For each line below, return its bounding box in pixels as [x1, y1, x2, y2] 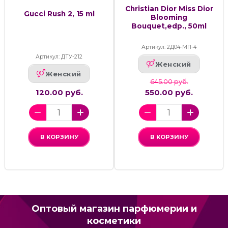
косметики [87, 215, 141, 226]
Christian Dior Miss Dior [125, 5, 213, 13]
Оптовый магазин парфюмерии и [31, 203, 197, 214]
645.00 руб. [150, 78, 188, 86]
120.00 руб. [35, 88, 83, 98]
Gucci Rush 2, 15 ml [23, 9, 95, 18]
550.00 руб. [145, 88, 193, 98]
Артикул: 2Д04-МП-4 [141, 44, 196, 51]
